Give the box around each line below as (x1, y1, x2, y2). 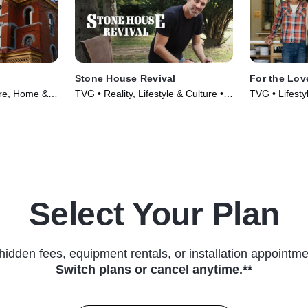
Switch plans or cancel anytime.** (56, 263, 252, 277)
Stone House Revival (74, 73, 176, 85)
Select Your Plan (28, 196, 280, 233)
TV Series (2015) (74, 102, 149, 113)
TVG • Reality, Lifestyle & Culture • (74, 88, 223, 100)
